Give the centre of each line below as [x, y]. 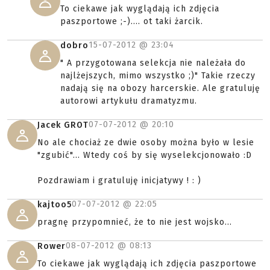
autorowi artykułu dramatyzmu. [129, 101]
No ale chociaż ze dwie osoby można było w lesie [146, 143]
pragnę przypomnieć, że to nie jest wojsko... [135, 222]
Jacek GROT [63, 125]
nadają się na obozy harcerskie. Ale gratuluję [160, 88]
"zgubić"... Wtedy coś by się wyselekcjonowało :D [145, 155]
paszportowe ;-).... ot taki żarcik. [132, 21]
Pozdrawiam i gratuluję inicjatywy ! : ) [119, 181]
